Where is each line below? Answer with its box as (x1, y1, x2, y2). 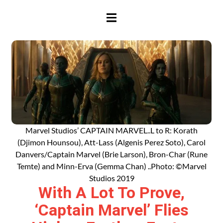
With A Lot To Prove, (38, 183, 185, 202)
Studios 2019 (89, 173, 134, 183)
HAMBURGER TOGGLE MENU (106, 11, 216, 21)
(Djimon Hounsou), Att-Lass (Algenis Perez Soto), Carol (17, 137, 206, 147)
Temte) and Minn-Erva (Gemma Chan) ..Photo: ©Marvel (16, 161, 207, 171)
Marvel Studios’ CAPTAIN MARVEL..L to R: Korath (25, 125, 198, 135)
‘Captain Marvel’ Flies (34, 200, 189, 220)
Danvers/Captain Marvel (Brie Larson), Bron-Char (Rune (15, 149, 208, 159)
